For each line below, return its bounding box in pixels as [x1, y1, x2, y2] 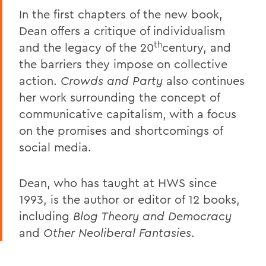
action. [19, 73, 61, 88]
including [19, 208, 73, 223]
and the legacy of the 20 [19, 40, 154, 55]
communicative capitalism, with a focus [19, 106, 236, 121]
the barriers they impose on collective [19, 56, 227, 71]
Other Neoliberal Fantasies [43, 225, 191, 240]
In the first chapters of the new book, [19, 7, 223, 21]
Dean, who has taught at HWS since [19, 175, 217, 190]
